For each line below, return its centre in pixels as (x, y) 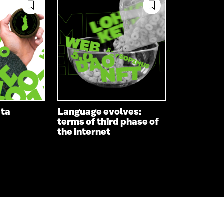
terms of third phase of (108, 122)
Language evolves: (100, 112)
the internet (84, 132)
